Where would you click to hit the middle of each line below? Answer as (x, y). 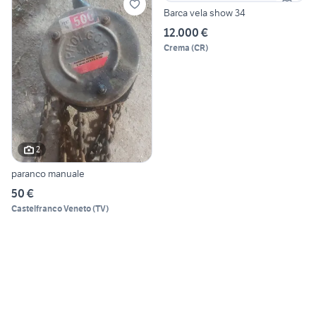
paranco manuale (48, 173)
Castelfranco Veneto (51, 208)
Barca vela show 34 (205, 13)
